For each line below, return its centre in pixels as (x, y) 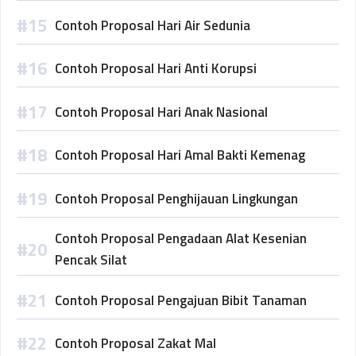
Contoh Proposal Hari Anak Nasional (161, 112)
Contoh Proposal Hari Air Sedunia (153, 25)
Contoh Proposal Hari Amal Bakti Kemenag (180, 155)
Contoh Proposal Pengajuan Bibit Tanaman (181, 300)
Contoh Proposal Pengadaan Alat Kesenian (181, 238)
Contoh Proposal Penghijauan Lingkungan (176, 198)
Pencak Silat (91, 260)
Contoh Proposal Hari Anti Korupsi (156, 68)
